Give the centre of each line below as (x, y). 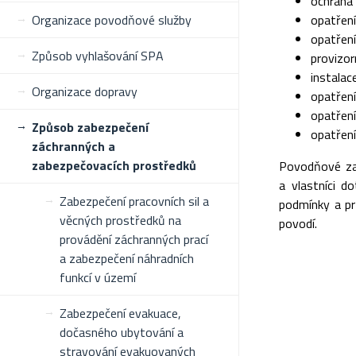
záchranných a (74, 146)
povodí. (298, 223)
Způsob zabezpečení (90, 127)
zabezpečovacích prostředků (114, 165)
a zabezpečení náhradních (127, 258)
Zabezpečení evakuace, (120, 313)
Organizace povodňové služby (112, 20)
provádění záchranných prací (134, 239)
